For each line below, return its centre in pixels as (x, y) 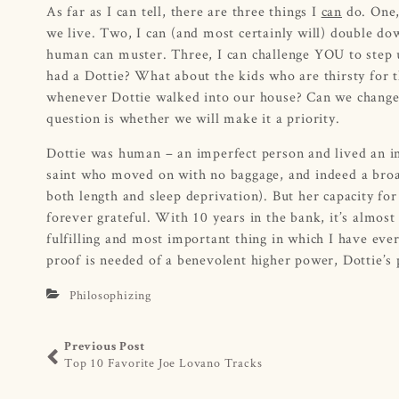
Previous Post (105, 347)
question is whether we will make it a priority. (193, 118)
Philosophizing (110, 294)
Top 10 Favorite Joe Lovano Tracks (163, 362)
